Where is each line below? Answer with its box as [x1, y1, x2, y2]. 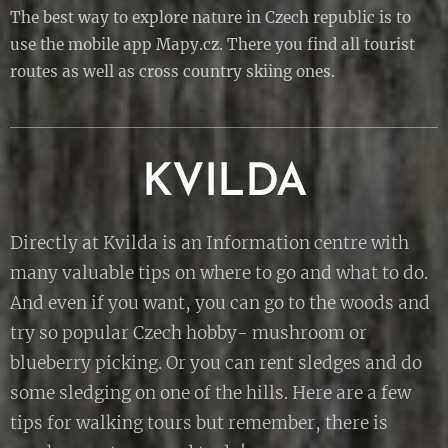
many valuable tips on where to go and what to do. [10, 262, 428, 284]
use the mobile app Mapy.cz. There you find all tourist [10, 35, 415, 54]
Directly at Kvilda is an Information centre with [10, 232, 409, 254]
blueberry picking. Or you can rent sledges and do [10, 352, 422, 374]
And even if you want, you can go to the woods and [10, 292, 430, 314]
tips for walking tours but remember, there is [10, 412, 388, 434]
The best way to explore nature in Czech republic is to [10, 8, 411, 27]
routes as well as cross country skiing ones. [10, 62, 339, 81]
